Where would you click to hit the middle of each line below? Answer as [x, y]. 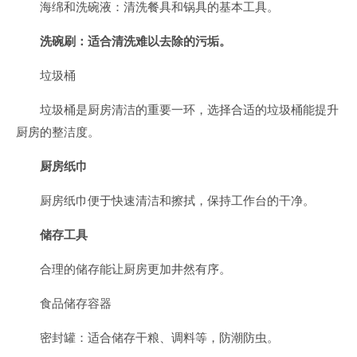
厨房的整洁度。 [58, 132]
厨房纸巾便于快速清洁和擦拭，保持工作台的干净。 [177, 200]
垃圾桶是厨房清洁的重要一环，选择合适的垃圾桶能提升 [189, 110]
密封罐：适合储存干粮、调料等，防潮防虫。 [159, 337]
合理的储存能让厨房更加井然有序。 [135, 269]
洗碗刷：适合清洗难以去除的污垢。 [135, 41]
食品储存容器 [76, 303]
